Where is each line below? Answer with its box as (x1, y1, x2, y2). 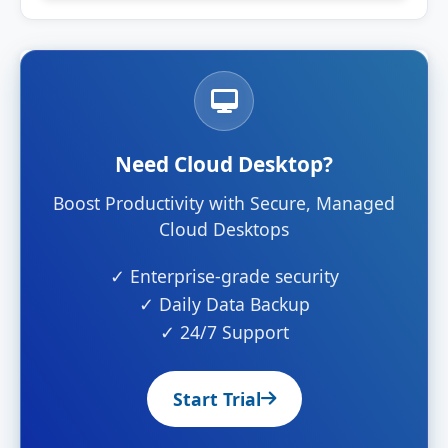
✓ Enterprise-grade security (109, 263, 339, 288)
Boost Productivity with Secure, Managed (53, 190, 395, 215)
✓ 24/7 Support (159, 319, 289, 344)
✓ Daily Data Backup (138, 291, 310, 316)
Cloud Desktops (159, 216, 289, 241)
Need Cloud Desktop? (115, 149, 333, 178)
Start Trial (172, 386, 261, 411)
